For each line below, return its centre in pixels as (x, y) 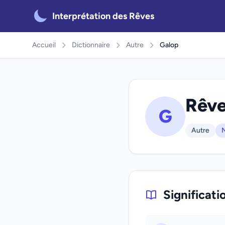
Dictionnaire (91, 45)
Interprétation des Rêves (103, 16)
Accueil (44, 45)
